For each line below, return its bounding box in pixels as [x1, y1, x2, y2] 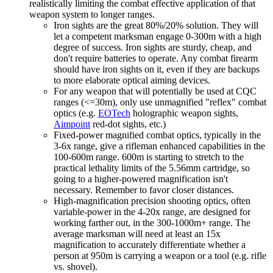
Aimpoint [54, 118, 90, 129]
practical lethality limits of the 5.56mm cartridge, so [54, 162, 250, 173]
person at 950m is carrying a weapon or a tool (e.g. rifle [54, 250, 266, 261]
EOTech [98, 107, 130, 118]
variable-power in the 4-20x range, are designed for [54, 206, 250, 217]
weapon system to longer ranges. [29, 9, 155, 19]
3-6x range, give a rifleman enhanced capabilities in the [54, 140, 265, 151]
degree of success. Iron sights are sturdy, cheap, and [54, 41, 252, 52]
